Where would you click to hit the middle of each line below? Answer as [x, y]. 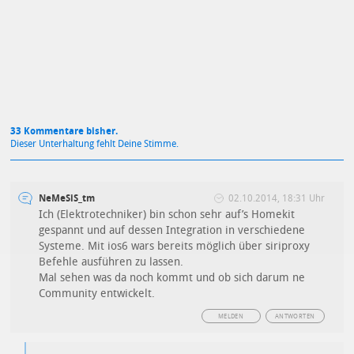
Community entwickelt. [97, 294]
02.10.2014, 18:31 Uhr [276, 199]
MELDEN [231, 317]
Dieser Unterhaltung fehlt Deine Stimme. [95, 144]
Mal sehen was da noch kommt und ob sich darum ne [172, 278]
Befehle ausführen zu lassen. [111, 262]
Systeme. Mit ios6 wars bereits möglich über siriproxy [175, 247]
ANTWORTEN [295, 317]
